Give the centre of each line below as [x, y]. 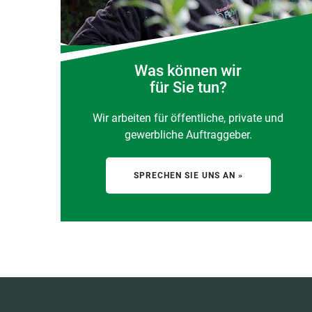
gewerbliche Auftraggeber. [188, 135]
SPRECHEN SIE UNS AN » [188, 175]
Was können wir [188, 71]
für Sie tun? [188, 87]
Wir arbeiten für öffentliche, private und [188, 118]
